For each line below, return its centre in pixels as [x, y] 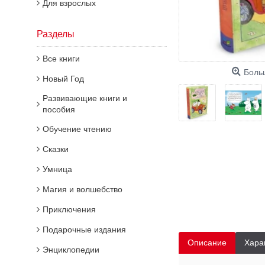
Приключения [69, 209]
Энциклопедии [71, 250]
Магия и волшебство [83, 189]
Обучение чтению [77, 129]
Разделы [56, 34]
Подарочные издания [84, 230]
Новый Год [63, 79]
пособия [59, 109]
